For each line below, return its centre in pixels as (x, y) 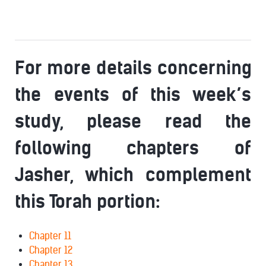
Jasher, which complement (133, 175)
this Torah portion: (87, 202)
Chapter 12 (51, 250)
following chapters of (133, 148)
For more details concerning (133, 68)
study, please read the (133, 121)
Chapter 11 (50, 236)
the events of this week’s (133, 95)
